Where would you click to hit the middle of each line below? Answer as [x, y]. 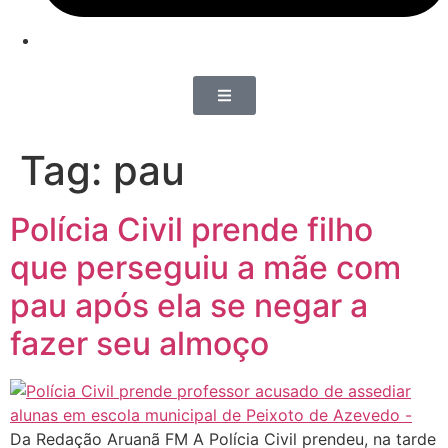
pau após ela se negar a [189, 306]
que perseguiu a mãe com [205, 268]
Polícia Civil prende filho [191, 230]
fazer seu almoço [139, 344]
